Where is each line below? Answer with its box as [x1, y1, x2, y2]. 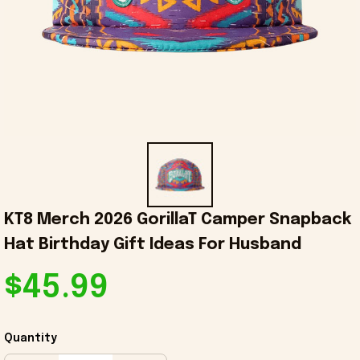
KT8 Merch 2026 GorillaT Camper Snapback [4, 211, 351, 229]
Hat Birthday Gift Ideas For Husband [4, 236, 301, 254]
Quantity [4, 333, 57, 345]
